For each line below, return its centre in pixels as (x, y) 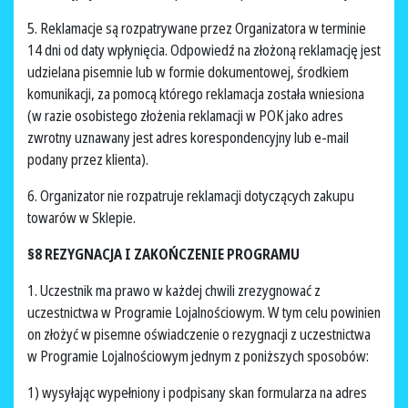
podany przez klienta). (89, 160)
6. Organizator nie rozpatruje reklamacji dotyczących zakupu (191, 196)
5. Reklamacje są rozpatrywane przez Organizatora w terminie (197, 29)
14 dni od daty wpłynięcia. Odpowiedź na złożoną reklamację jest (204, 51)
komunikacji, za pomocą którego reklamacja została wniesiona (196, 94)
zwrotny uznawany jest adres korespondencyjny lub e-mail (188, 138)
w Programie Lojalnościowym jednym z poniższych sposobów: (199, 357)
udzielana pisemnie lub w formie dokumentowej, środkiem (188, 72)
